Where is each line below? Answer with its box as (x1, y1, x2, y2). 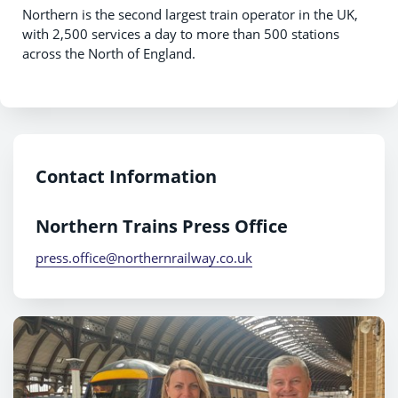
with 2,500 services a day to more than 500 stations (22, 25, 339, 43)
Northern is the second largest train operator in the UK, (22, 5, 358, 23)
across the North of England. (22, 44, 195, 62)
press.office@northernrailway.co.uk (36, 249, 252, 267)
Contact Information (36, 164, 217, 188)
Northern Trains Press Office (36, 214, 288, 238)
